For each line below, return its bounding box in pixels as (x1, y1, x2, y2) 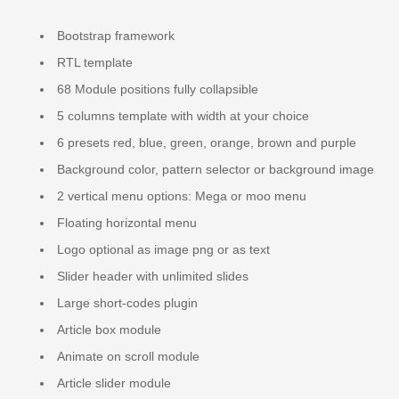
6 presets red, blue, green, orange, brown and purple (57, 135, 356, 151)
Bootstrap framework (57, 28, 175, 44)
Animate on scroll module (57, 349, 199, 364)
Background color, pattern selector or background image (57, 162, 374, 177)
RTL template (57, 55, 133, 70)
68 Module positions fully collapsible (57, 82, 258, 97)
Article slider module (57, 376, 171, 391)
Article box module (57, 322, 161, 338)
